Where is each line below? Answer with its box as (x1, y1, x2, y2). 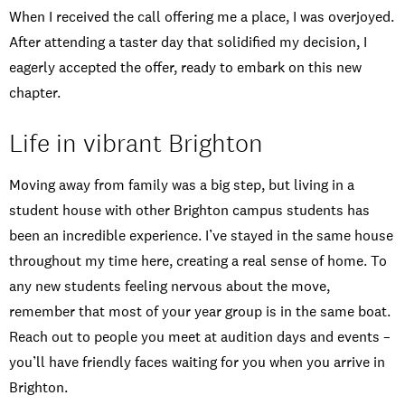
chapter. (9, 83, 61, 103)
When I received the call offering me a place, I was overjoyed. (9, 7, 394, 27)
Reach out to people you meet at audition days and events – (9, 327, 391, 347)
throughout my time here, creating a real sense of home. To (9, 251, 387, 271)
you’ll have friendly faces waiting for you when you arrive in (9, 353, 385, 372)
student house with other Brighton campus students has (9, 201, 370, 221)
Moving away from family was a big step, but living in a (9, 175, 354, 195)
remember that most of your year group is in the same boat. (9, 302, 391, 322)
